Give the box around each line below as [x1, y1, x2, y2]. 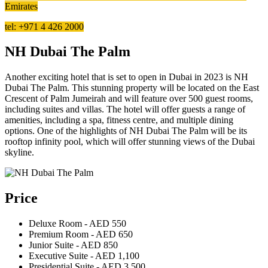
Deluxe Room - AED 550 [29, 218, 126, 229]
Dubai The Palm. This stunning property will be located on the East [5, 83, 259, 93]
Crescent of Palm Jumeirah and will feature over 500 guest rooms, [5, 93, 253, 104]
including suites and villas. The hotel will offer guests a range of [5, 104, 245, 115]
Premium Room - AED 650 [29, 229, 133, 240]
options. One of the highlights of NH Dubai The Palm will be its [5, 126, 247, 136]
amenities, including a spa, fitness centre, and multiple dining [5, 115, 233, 126]
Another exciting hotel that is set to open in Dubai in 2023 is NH [5, 72, 248, 83]
